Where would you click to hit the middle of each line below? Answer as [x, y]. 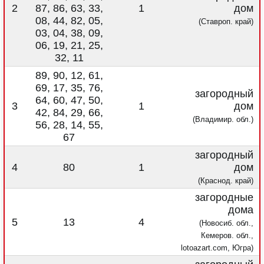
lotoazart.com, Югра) [217, 248]
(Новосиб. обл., [226, 223]
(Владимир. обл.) [223, 120]
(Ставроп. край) [226, 22]
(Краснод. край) [226, 181]
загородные [224, 198]
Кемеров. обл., [227, 236]
